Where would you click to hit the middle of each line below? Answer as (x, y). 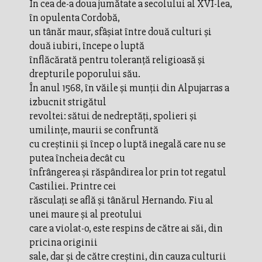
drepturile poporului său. (85, 73)
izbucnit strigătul (68, 101)
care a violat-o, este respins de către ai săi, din (126, 228)
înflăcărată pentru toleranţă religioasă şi (117, 59)
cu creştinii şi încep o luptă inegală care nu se (127, 144)
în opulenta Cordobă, (75, 17)
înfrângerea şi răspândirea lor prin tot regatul (128, 172)
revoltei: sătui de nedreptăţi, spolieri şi (113, 116)
